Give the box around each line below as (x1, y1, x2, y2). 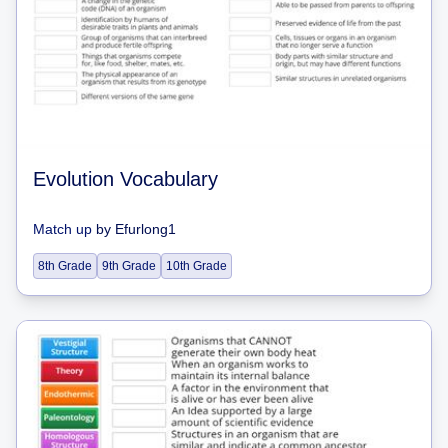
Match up (33, 221, 92, 237)
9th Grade (102, 259, 156, 273)
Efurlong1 (115, 221, 176, 237)
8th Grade (38, 259, 92, 273)
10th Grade (166, 259, 227, 273)
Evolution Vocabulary (33, 168, 218, 190)
